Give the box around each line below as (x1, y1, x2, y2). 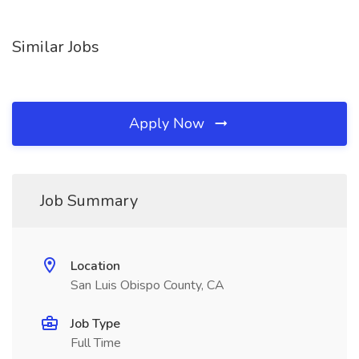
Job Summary (40, 190, 138, 212)
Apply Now (129, 114, 208, 133)
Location (71, 257, 120, 275)
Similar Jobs (12, 36, 99, 58)
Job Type (71, 315, 120, 333)
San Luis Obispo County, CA (71, 276, 224, 294)
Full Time (71, 334, 121, 352)
